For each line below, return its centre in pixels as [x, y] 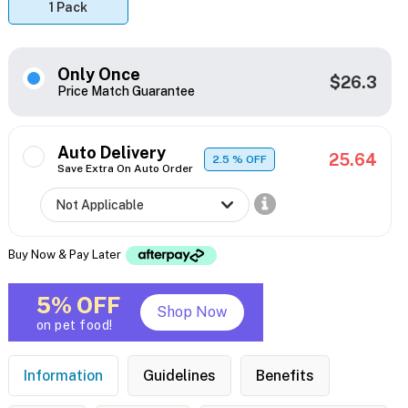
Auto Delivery [111, 153]
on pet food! [74, 326]
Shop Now [192, 312]
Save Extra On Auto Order [125, 169]
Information [63, 376]
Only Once [98, 75]
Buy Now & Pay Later [66, 254]
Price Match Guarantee [126, 92]
